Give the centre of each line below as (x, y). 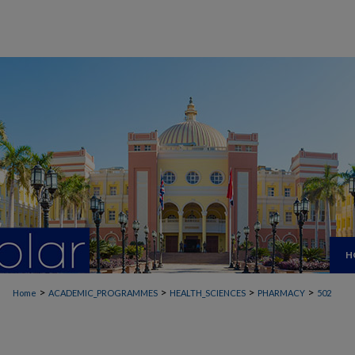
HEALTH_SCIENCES (208, 293)
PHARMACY (281, 293)
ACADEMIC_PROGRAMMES (103, 293)
